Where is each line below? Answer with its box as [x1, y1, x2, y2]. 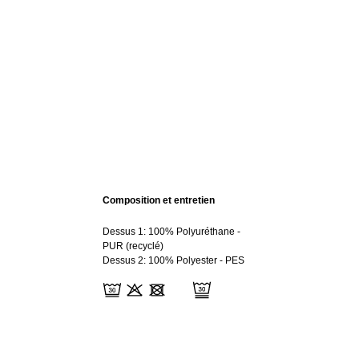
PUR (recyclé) [103, 240, 163, 252]
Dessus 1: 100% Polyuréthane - [103, 225, 240, 237]
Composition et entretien [103, 194, 215, 206]
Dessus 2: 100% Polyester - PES [103, 254, 244, 266]
